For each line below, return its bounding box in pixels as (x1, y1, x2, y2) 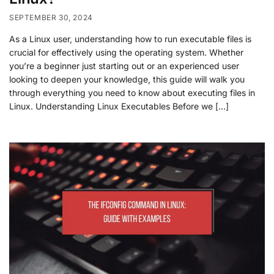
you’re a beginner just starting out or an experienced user (9, 60, 239, 71)
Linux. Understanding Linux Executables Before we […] (9, 100, 229, 111)
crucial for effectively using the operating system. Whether (9, 46, 243, 57)
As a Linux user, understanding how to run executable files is (9, 33, 251, 44)
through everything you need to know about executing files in (9, 87, 255, 98)
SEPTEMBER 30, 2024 (9, 12, 93, 22)
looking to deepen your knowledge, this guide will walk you (9, 73, 245, 84)
